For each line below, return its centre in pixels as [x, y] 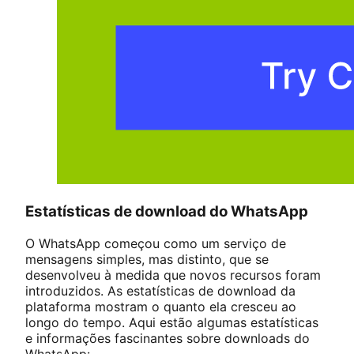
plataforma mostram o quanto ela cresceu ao [161, 306]
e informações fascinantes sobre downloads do [168, 338]
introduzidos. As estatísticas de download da [160, 290]
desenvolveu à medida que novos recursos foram [173, 275]
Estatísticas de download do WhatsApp [168, 212]
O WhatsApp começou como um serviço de [156, 243]
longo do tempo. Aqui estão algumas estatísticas [172, 322]
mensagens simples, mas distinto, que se [147, 259]
